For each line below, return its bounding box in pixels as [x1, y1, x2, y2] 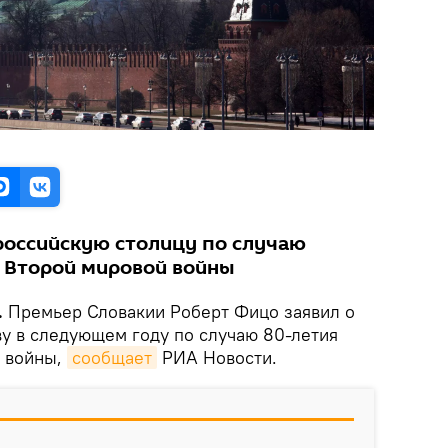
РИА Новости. [157, 345, 277, 369]
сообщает [72, 345, 152, 369]
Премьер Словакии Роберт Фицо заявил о [8, 299, 355, 323]
